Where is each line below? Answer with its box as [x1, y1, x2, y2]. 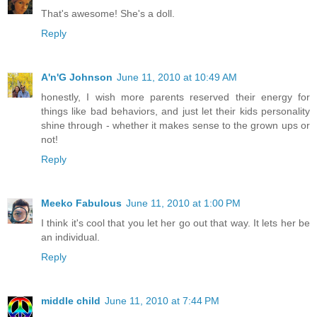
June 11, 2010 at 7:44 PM [105, 294, 219, 306]
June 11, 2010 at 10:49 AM [117, 71, 237, 83]
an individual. [41, 231, 100, 243]
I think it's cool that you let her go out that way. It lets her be [41, 217, 310, 229]
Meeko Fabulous [41, 197, 122, 209]
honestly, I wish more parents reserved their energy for [41, 91, 310, 103]
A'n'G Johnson [41, 71, 113, 83]
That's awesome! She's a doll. [41, 7, 175, 19]
